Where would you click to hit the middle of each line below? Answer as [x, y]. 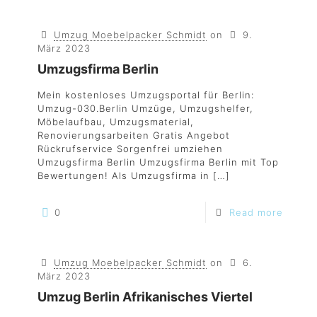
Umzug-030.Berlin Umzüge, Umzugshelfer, [145, 108]
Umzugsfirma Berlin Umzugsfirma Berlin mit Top [158, 162]
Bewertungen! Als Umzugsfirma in [123, 175]
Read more [256, 212]
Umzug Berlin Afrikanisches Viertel [145, 297]
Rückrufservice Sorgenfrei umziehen [130, 149]
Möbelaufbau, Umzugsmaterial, [116, 122]
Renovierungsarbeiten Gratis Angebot [134, 135]
